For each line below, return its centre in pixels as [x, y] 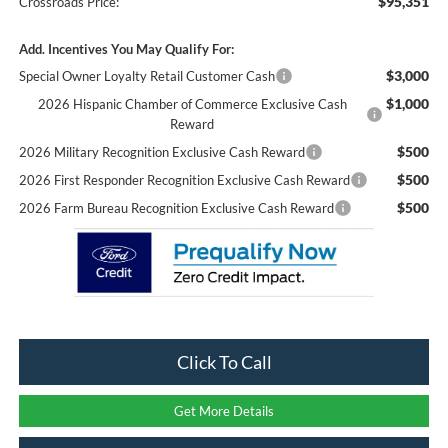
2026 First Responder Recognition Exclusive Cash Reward [184, 179]
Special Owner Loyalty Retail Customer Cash [146, 75]
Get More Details [224, 410]
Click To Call [224, 361]
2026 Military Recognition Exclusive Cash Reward [161, 151]
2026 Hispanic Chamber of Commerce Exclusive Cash [192, 103]
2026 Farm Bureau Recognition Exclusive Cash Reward [176, 207]
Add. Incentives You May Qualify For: [126, 48]
